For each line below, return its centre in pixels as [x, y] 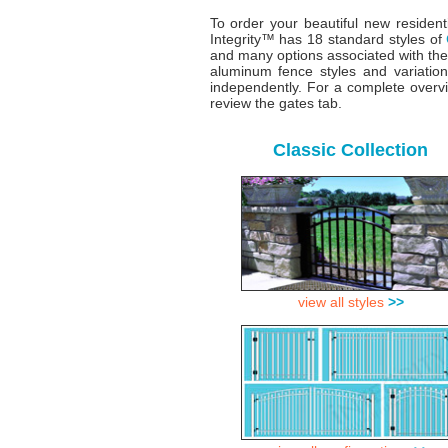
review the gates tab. [275, 102]
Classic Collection [350, 149]
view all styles [342, 301]
